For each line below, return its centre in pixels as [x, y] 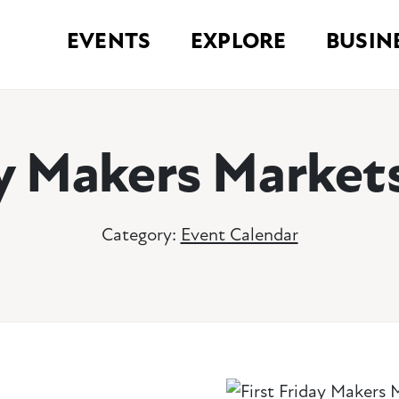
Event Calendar [239, 235]
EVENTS [109, 41]
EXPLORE [239, 41]
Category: [141, 235]
